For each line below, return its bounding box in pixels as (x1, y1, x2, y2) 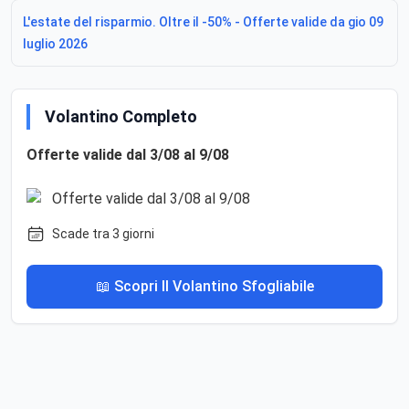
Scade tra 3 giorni (52, 226, 154, 242)
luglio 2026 (23, 37, 88, 52)
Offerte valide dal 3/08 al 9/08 (26, 146, 229, 164)
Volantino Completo (45, 107, 197, 127)
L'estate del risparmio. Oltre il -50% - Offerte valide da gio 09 (23, 15, 383, 30)
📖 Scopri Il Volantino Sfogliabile (95, 278, 314, 296)
